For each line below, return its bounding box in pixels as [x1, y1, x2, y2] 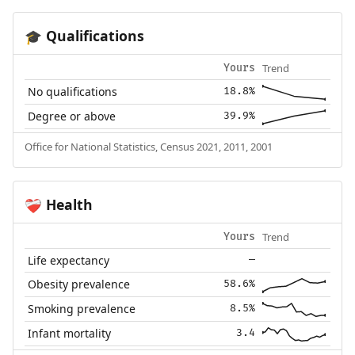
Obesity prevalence [28, 276, 131, 292]
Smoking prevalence [28, 300, 136, 316]
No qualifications [28, 83, 118, 99]
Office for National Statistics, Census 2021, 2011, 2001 [24, 139, 273, 154]
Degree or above [28, 108, 116, 124]
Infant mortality [28, 325, 112, 341]
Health [41, 194, 93, 214]
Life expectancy [28, 252, 110, 268]
